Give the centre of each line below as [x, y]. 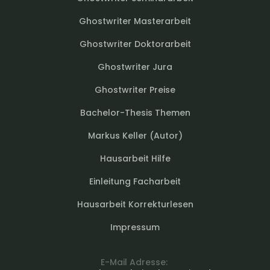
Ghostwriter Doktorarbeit [135, 44]
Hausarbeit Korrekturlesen [135, 204]
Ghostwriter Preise [135, 89]
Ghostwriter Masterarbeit [135, 21]
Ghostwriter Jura [135, 67]
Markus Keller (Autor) [135, 135]
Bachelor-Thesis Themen [135, 112]
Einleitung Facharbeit [135, 181]
